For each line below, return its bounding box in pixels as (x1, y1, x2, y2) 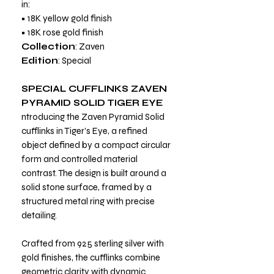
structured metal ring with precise (21, 195, 155, 207)
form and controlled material (21, 153, 138, 165)
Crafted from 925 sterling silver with (21, 237, 164, 249)
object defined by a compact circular (21, 139, 171, 150)
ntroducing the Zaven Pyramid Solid (21, 111, 165, 122)
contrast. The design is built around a (21, 167, 166, 179)
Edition (21, 54, 58, 66)
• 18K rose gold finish (21, 26, 103, 38)
